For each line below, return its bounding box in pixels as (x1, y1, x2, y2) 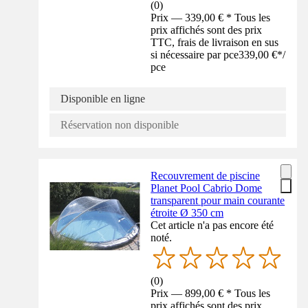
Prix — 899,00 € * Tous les (151, 287, 271, 299)
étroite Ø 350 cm (151, 206, 224, 219)
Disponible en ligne (60, 92, 145, 104)
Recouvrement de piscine (151, 169, 261, 181)
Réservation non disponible (60, 118, 179, 131)
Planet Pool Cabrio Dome (151, 181, 263, 194)
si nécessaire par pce (151, 48, 239, 60)
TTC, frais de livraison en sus (151, 36, 279, 48)
